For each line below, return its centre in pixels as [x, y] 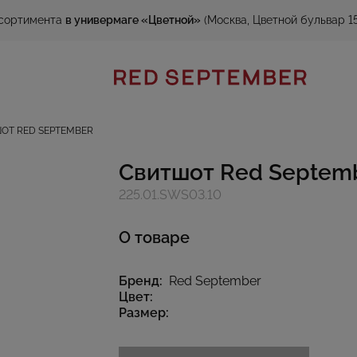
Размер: [144, 313]
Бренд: [141, 281]
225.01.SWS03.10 [170, 195]
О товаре [154, 237]
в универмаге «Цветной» [133, 20]
